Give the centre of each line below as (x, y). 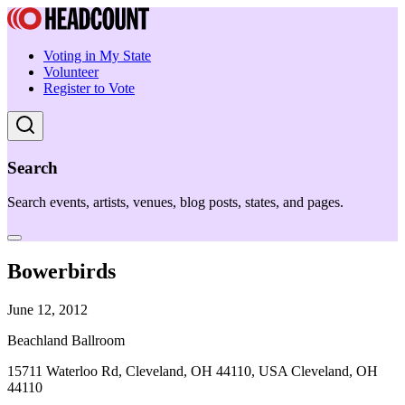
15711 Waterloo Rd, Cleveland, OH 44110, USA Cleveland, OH (193, 372)
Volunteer (71, 72)
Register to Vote (89, 88)
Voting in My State (97, 56)
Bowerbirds (61, 272)
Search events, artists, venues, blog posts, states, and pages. (175, 202)
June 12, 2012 (47, 310)
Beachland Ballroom (66, 341)
